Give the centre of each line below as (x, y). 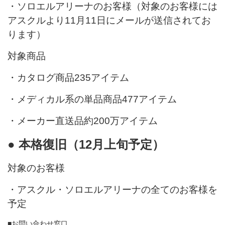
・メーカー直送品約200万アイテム (83, 121)
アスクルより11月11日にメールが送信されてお (109, 20)
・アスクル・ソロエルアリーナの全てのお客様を (113, 190)
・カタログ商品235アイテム (68, 78)
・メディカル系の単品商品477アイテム (92, 99)
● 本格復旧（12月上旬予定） (86, 144)
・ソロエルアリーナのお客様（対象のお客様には (113, 6)
